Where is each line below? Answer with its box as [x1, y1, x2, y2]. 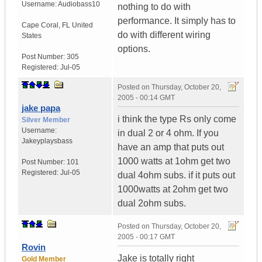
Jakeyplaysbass [22, 137, 73, 146]
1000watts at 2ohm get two [118, 184, 228, 195]
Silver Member [22, 116, 70, 125]
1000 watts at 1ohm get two [118, 156, 230, 167]
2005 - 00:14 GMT [118, 94, 175, 102]
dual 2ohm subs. [118, 198, 186, 209]
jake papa [22, 103, 60, 113]
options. [118, 44, 150, 54]
